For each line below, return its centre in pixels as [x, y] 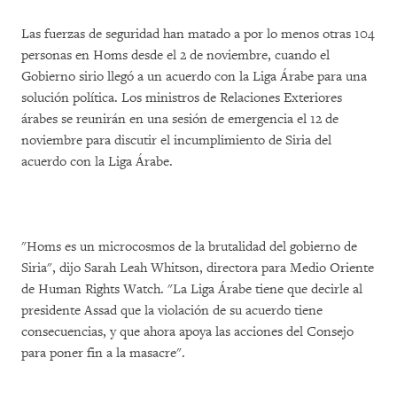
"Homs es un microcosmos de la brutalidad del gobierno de [189, 247]
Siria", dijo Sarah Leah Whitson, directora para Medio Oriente [198, 268]
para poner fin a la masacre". [103, 353]
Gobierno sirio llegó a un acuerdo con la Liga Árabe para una [194, 77]
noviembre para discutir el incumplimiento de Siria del [176, 140]
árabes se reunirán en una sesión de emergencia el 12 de [180, 119]
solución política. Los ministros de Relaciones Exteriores [182, 98]
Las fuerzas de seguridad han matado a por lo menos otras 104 [198, 34]
